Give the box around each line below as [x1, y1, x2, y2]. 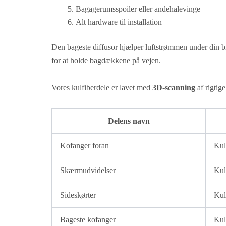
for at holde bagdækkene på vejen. [51, 56, 161, 65]
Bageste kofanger [60, 215, 116, 224]
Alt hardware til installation [76, 18, 162, 27]
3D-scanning [152, 83, 195, 92]
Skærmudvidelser [60, 166, 116, 175]
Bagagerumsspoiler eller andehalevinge [76, 5, 200, 14]
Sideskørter [60, 191, 96, 200]
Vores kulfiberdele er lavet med [51, 83, 152, 92]
